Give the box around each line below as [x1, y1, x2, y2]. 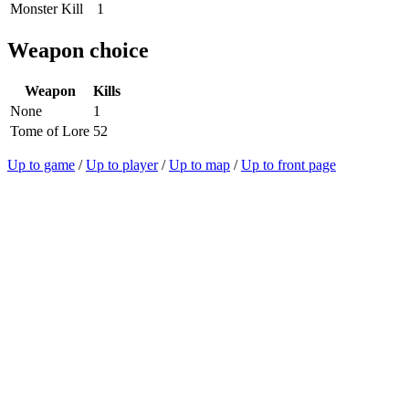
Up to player [86, 157, 158, 173]
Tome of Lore [10, 123, 89, 140]
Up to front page [241, 157, 336, 173]
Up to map [169, 157, 230, 173]
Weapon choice [7, 37, 149, 62]
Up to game [7, 157, 75, 173]
